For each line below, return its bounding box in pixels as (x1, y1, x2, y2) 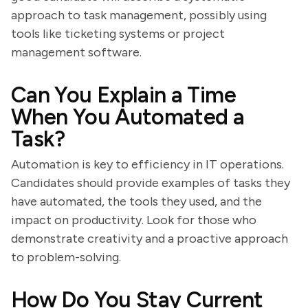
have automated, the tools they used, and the (11, 194, 262, 209)
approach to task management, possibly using (11, 8, 267, 23)
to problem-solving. (11, 250, 121, 265)
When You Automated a (11, 104, 245, 130)
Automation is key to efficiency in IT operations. (11, 157, 284, 172)
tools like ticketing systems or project (11, 26, 225, 41)
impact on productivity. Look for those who (11, 212, 256, 228)
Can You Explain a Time (11, 82, 236, 108)
